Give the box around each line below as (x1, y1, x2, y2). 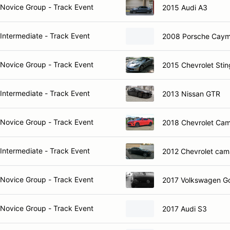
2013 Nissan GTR (162, 89, 220, 98)
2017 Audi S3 (162, 204, 207, 213)
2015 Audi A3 (162, 3, 207, 12)
